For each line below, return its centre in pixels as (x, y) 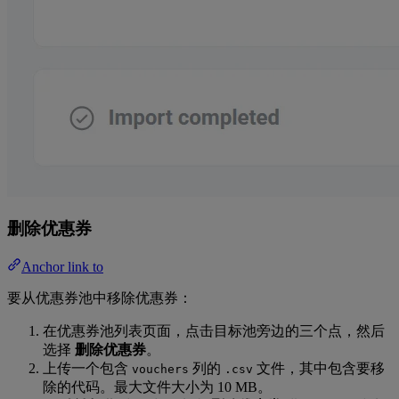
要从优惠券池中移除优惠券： (100, 297)
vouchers (160, 369)
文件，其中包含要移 (319, 368)
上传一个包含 (87, 368)
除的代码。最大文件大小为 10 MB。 (157, 387)
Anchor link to (62, 266)
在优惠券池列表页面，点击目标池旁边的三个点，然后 (214, 330)
